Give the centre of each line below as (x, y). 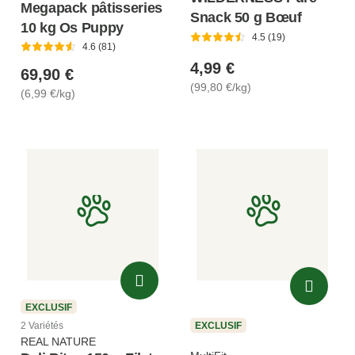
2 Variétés (42, 326)
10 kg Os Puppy (72, 27)
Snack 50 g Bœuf (246, 17)
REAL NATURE (58, 342)
